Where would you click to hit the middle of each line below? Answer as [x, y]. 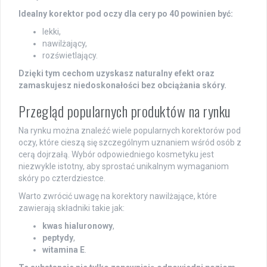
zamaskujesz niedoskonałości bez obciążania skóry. [122, 85]
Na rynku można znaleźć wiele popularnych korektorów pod [130, 130]
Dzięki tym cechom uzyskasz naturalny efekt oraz [117, 73]
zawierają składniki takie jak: [72, 208]
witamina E [63, 249]
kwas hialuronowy [77, 226]
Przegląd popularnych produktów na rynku [125, 111]
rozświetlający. [70, 55]
